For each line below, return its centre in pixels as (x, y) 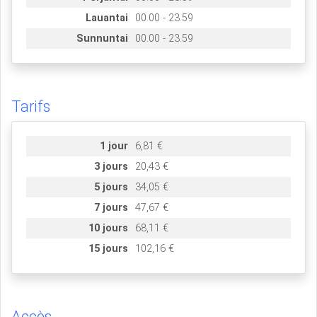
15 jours (109, 248)
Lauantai (107, 18)
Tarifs (31, 106)
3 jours (111, 166)
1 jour (114, 146)
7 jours (111, 207)
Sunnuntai (103, 38)
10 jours (109, 228)
